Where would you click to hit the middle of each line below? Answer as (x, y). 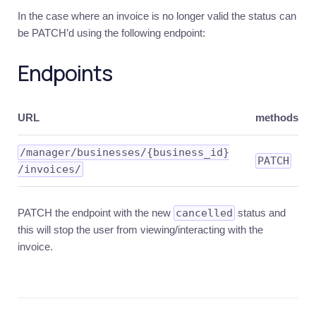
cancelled (204, 213)
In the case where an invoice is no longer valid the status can (157, 16)
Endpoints (65, 73)
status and (260, 213)
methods (277, 117)
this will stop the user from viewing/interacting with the (140, 230)
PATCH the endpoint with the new (96, 213)
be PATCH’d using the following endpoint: (111, 33)
